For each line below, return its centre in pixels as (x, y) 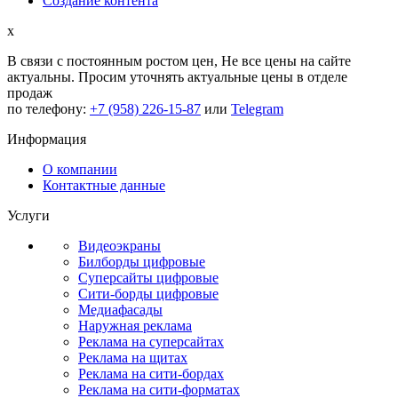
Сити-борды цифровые (148, 293)
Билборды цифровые (142, 261)
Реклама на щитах (133, 357)
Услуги (28, 215)
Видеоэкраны (119, 245)
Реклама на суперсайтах (151, 341)
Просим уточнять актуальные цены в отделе (211, 76)
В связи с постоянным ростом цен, (114, 60)
